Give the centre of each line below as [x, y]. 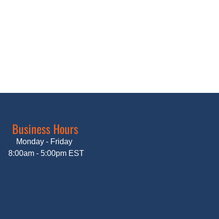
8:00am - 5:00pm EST [45, 153]
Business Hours [45, 129]
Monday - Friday [45, 142]
